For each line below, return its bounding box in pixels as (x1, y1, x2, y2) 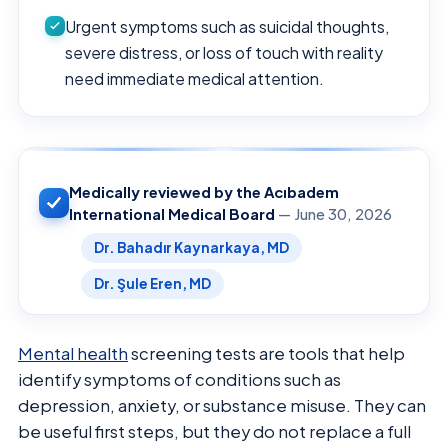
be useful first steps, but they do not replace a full (18, 420, 411, 442)
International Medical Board (69, 204, 275, 223)
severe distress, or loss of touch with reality (65, 41, 383, 63)
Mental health (18, 342, 128, 364)
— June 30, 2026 (275, 204, 392, 223)
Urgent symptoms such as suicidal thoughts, (65, 15, 389, 37)
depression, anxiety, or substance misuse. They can (18, 394, 426, 416)
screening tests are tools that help (128, 342, 405, 364)
